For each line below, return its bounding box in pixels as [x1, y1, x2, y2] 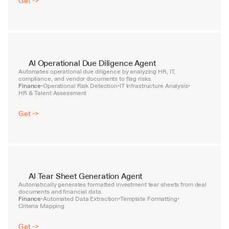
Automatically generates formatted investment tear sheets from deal [18, 180, 207, 189]
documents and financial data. [18, 188, 103, 196]
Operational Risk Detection [43, 82, 118, 90]
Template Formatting [120, 195, 177, 203]
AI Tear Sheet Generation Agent [29, 170, 143, 181]
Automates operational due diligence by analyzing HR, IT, [18, 67, 176, 76]
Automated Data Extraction [43, 195, 119, 203]
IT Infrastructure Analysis [119, 82, 188, 90]
